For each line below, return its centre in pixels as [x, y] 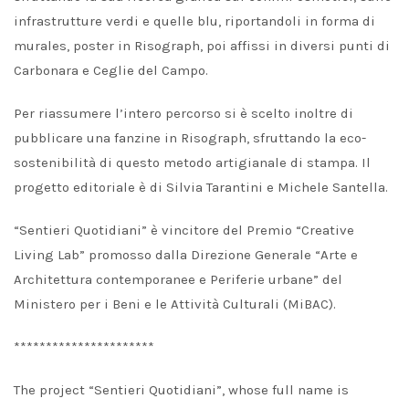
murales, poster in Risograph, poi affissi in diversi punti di [202, 46]
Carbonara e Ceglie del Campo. [111, 71]
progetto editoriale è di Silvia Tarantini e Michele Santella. [201, 188]
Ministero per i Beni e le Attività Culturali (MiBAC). [175, 304]
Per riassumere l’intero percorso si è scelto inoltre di [184, 114]
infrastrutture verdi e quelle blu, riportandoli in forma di [194, 21]
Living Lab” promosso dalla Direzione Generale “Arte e [186, 255]
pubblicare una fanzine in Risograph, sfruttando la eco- [190, 138]
